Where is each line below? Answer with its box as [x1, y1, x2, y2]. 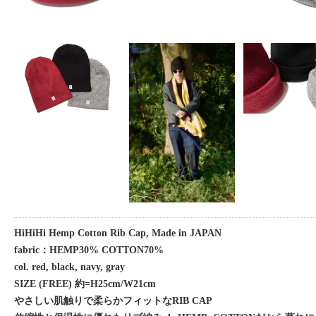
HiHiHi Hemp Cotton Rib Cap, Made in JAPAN [14, 227, 221, 238]
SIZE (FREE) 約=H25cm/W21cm [14, 278, 156, 289]
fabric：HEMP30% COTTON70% [14, 244, 164, 255]
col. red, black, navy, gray [14, 261, 125, 272]
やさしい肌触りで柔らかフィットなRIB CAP [14, 295, 212, 306]
